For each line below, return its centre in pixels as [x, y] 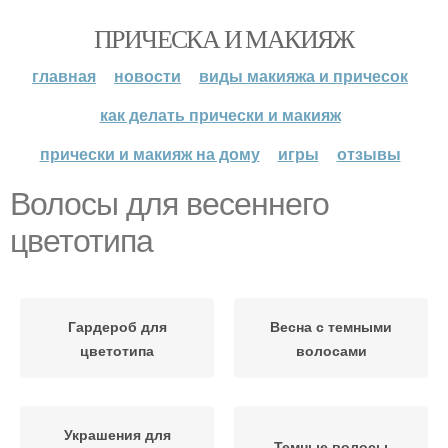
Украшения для [117, 434]
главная [64, 75]
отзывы [368, 153]
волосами [331, 350]
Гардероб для [117, 326]
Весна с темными [331, 326]
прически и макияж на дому [149, 153]
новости [147, 75]
